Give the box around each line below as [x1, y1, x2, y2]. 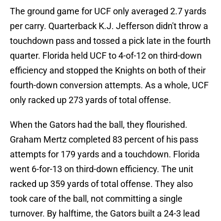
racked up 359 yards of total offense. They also [10, 179, 193, 189]
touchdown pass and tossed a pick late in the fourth [10, 36, 211, 46]
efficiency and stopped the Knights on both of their [10, 65, 206, 76]
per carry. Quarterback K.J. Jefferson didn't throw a [10, 21, 208, 32]
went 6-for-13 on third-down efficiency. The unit [10, 164, 193, 175]
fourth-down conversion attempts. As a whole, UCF [10, 80, 209, 91]
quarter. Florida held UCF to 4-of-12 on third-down [10, 50, 202, 61]
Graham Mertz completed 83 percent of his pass [10, 134, 198, 145]
